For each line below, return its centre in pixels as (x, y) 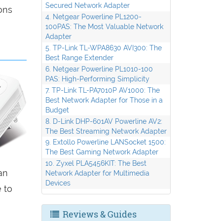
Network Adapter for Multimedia (97, 173)
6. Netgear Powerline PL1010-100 (99, 69)
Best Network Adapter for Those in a (104, 100)
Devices (58, 183)
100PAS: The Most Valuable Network (104, 27)
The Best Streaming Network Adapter (106, 131)
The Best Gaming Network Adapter (102, 152)
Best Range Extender (79, 57)
